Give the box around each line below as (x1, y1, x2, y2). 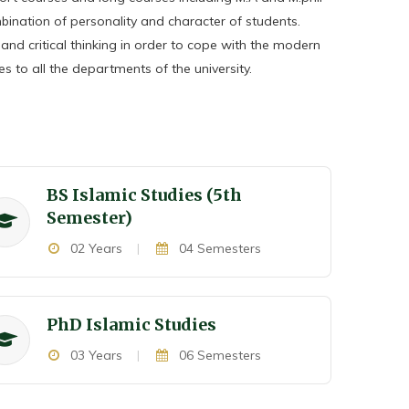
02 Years (67, 240, 123, 257)
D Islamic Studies (68, 314, 216, 335)
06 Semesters (174, 347, 261, 363)
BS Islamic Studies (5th (46, 184, 242, 205)
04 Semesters (174, 240, 261, 257)
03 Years (67, 347, 123, 363)
